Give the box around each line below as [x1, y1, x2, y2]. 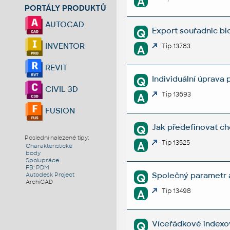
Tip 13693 [162, 90, 191, 99]
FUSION [43, 105, 75, 116]
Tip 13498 [162, 187, 191, 196]
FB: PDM [26, 164, 50, 171]
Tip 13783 [162, 42, 191, 51]
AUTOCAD [43, 19, 85, 29]
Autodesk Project [26, 171, 75, 179]
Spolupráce [26, 157, 60, 164]
